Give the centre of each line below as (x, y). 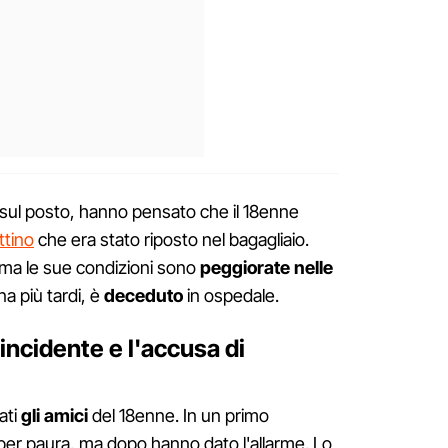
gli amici (54, 416)
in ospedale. (231, 296)
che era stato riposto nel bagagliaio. (171, 240)
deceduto (143, 296)
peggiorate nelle (266, 268)
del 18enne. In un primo (178, 416)
